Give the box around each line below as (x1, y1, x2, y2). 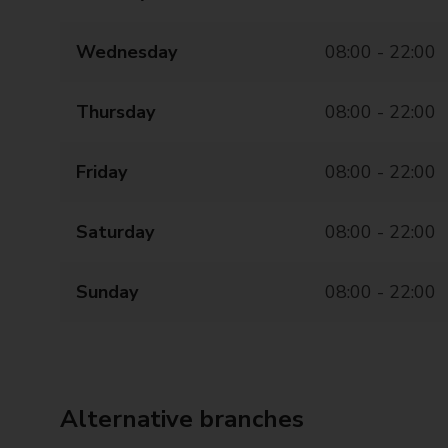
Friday (76, 160, 127, 184)
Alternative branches (60, 403, 304, 435)
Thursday (76, 100, 155, 124)
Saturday (76, 220, 154, 244)
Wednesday (76, 40, 177, 64)
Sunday (76, 280, 138, 304)
